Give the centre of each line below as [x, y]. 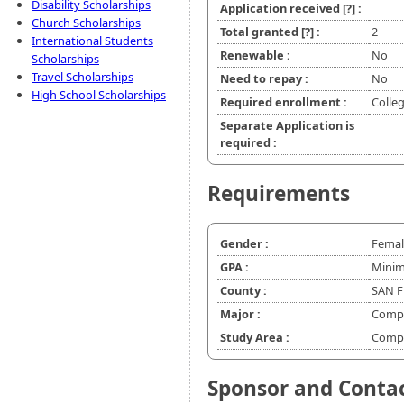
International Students [92, 41]
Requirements [279, 194]
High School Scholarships [99, 95]
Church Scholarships [86, 23]
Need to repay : [264, 79]
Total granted [261, 32]
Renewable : [255, 55]
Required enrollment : [284, 102]
